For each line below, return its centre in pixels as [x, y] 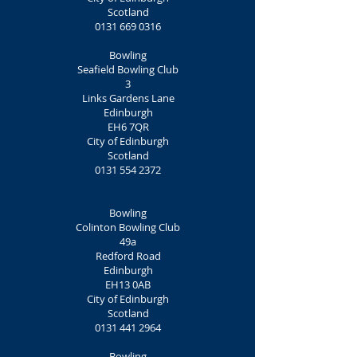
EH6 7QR [128, 127]
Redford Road [128, 256]
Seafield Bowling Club [128, 69]
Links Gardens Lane [128, 98]
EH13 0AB [128, 284]
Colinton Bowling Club [128, 227]
